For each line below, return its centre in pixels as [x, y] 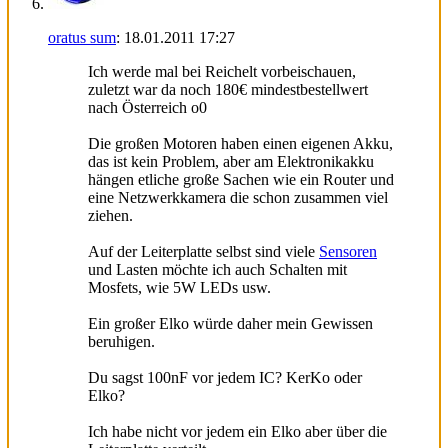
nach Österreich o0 [147, 107]
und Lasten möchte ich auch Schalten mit [217, 269]
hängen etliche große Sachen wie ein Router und [241, 179]
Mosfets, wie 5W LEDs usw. [179, 287]
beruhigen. [121, 341]
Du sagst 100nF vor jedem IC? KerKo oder [225, 377]
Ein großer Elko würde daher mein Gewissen [230, 323]
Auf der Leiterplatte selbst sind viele [203, 251]
